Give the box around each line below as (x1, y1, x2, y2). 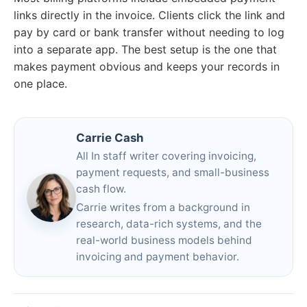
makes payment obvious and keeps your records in (14, 59, 280, 73)
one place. (14, 76, 67, 90)
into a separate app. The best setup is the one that (14, 42, 277, 56)
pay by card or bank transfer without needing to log (14, 25, 284, 39)
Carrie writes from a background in (75, 201, 250, 214)
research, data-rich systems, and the (75, 217, 262, 231)
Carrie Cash (75, 130, 143, 145)
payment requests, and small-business (75, 166, 269, 180)
